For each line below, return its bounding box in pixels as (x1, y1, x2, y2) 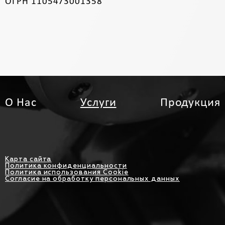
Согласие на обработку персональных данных (5, 175, 180, 182)
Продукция (160, 97, 221, 109)
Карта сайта (5, 156, 52, 163)
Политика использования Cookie (5, 169, 129, 176)
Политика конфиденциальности (5, 162, 127, 169)
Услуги (80, 97, 117, 109)
